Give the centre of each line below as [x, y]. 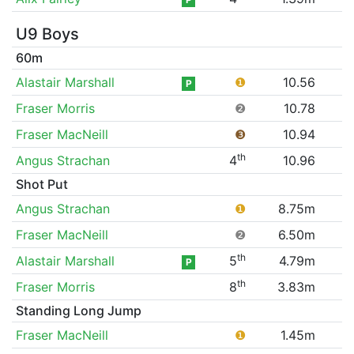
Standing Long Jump [78, 310]
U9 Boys [47, 34]
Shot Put [41, 184]
